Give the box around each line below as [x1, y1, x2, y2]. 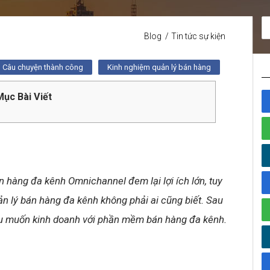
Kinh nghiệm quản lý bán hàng [107, 63, 211, 72]
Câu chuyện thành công [2, 63, 83, 72]
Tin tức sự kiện [171, 31, 225, 41]
